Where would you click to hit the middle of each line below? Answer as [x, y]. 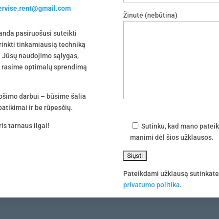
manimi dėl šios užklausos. [172, 138]
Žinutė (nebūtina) [151, 15]
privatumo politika [152, 185]
